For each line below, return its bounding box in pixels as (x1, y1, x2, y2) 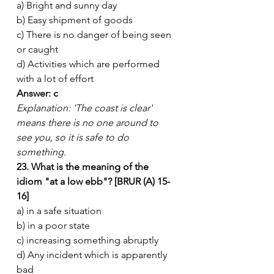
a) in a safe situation (17, 204, 102, 217)
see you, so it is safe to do (17, 131, 131, 143)
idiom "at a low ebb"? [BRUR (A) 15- (17, 175, 170, 187)
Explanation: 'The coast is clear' (17, 102, 155, 114)
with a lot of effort (17, 72, 94, 84)
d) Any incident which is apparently (17, 248, 169, 261)
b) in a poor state (17, 219, 90, 231)
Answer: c (17, 87, 58, 99)
